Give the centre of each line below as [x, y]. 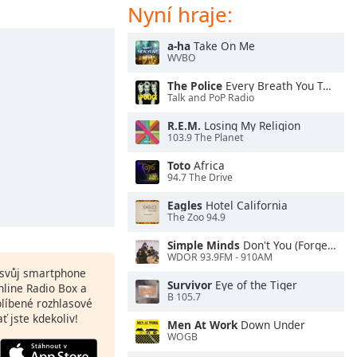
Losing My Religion [251, 126]
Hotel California [245, 205]
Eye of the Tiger [255, 285]
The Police [195, 86]
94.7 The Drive [200, 178]
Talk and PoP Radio [211, 98]
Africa [208, 165]
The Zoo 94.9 [196, 218]
